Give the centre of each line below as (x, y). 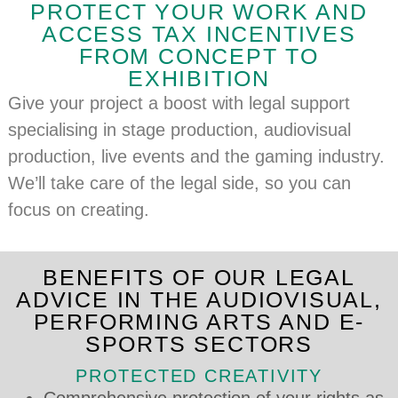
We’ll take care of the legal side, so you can (179, 183)
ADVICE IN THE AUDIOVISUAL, (199, 299)
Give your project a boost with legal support (179, 103)
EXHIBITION (199, 79)
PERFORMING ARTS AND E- (199, 321)
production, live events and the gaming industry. (196, 157)
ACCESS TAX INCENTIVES (199, 34)
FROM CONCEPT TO (199, 56)
